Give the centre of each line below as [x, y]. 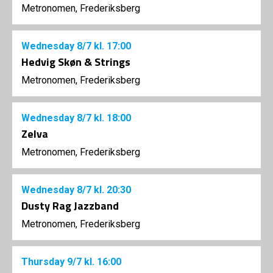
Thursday [44, 262]
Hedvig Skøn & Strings [76, 62]
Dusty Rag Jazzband [70, 206]
